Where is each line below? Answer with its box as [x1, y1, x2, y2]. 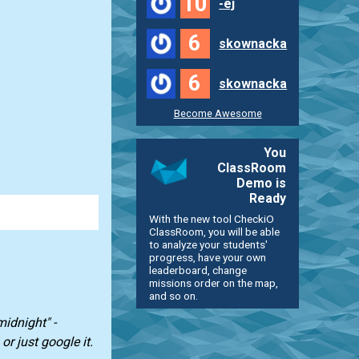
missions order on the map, [148, 276, 278, 289]
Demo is [236, 175, 287, 191]
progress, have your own [148, 250, 266, 264]
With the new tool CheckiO [148, 212, 274, 225]
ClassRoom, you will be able [148, 224, 280, 238]
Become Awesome [173, 107, 262, 119]
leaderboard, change [148, 263, 247, 276]
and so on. [148, 288, 198, 302]
